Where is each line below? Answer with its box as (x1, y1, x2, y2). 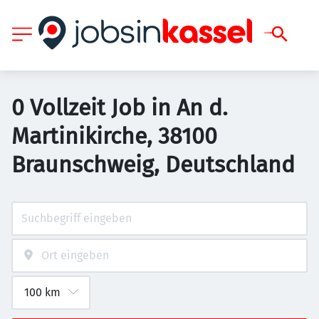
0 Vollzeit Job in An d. (11, 94, 228, 121)
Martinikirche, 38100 (11, 122, 217, 150)
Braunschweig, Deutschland (11, 151, 295, 178)
